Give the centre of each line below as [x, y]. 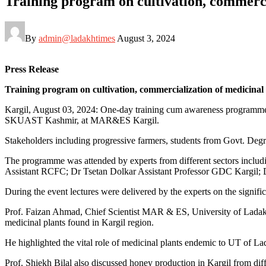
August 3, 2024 [146, 38]
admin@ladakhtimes [77, 38]
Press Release [32, 69]
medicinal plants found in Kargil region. [79, 222]
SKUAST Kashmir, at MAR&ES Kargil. [82, 120]
